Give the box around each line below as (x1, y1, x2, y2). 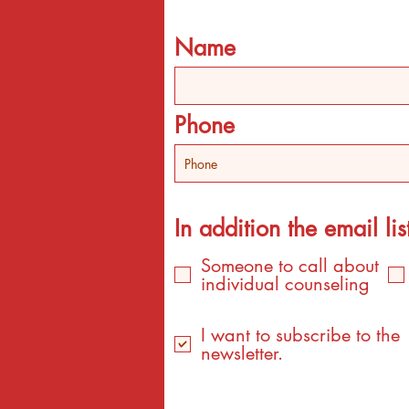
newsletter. (201, 341, 283, 365)
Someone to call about (201, 254, 379, 278)
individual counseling (201, 272, 370, 296)
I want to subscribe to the (201, 323, 400, 347)
